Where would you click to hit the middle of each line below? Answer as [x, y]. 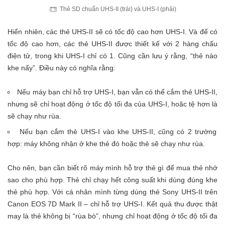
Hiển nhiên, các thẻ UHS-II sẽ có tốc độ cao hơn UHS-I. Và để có [113, 32]
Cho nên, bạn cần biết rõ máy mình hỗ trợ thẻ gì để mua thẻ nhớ [113, 168]
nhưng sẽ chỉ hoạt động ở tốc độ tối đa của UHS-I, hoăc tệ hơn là [113, 104]
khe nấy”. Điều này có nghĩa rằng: [62, 68]
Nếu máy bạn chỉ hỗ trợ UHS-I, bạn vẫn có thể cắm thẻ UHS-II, [117, 92]
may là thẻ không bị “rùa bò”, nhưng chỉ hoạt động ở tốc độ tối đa [113, 216]
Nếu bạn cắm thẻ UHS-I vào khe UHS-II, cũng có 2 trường [118, 132]
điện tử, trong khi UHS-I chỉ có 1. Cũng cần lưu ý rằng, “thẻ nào [113, 56]
